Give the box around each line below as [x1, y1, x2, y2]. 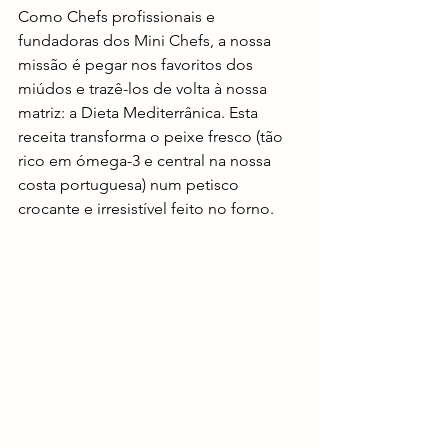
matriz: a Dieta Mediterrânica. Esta [18, 103, 262, 122]
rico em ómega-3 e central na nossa [18, 151, 275, 170]
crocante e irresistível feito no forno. [18, 199, 274, 218]
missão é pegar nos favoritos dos [18, 55, 257, 74]
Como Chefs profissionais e [18, 7, 219, 26]
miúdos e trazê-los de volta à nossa [18, 79, 271, 98]
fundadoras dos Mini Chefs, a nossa [18, 31, 275, 50]
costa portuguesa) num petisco [18, 175, 243, 194]
